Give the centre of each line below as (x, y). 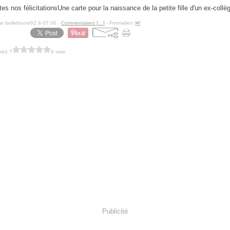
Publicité (115, 211)
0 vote (59, 51)
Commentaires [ (80, 23)
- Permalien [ (121, 23)
